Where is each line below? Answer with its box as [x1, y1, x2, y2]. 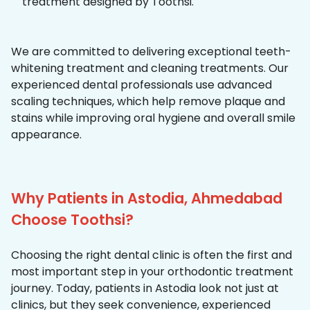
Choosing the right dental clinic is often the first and [11, 247, 292, 264]
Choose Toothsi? [11, 210, 134, 230]
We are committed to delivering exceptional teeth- [11, 44, 291, 60]
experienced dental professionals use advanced [11, 77, 272, 93]
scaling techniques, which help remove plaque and [11, 93, 285, 110]
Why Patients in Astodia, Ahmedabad [11, 188, 282, 209]
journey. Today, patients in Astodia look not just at [11, 280, 279, 297]
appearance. [11, 127, 82, 143]
